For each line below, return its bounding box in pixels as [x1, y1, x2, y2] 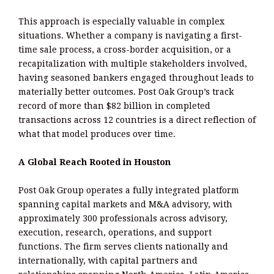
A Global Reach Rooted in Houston [18, 157, 171, 168]
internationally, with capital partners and [18, 256, 198, 266]
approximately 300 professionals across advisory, [18, 213, 228, 224]
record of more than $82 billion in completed [18, 101, 210, 111]
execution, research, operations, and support [18, 228, 212, 238]
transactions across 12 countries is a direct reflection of [18, 115, 256, 125]
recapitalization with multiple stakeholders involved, [18, 59, 247, 69]
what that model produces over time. [18, 129, 176, 139]
